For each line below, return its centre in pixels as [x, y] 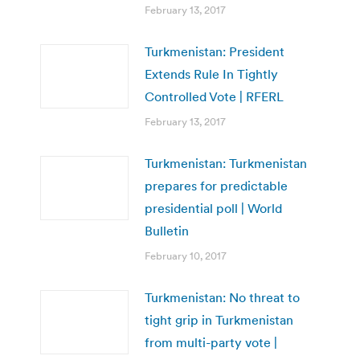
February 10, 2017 [186, 256]
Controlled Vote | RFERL [214, 96]
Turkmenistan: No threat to [222, 297]
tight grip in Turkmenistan [219, 319]
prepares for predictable [216, 185]
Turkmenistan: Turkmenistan [226, 163]
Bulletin [167, 230]
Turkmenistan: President [215, 51]
